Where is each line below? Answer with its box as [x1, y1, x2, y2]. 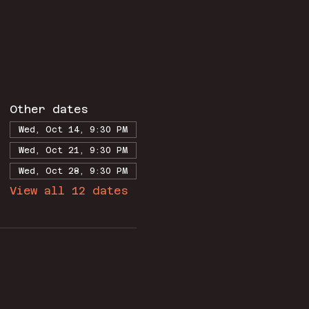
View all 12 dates [9, 184, 128, 198]
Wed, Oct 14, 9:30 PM [18, 125, 128, 135]
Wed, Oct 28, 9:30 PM [18, 166, 128, 177]
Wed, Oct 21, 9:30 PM [18, 146, 128, 156]
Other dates [9, 103, 88, 117]
